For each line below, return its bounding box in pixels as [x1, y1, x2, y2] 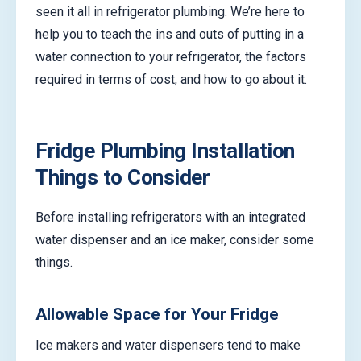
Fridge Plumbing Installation [35, 139, 295, 164]
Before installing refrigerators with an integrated [35, 209, 305, 225]
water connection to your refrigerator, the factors [35, 49, 306, 65]
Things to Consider [35, 165, 210, 190]
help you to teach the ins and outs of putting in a [35, 27, 304, 43]
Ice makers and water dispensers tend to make [35, 337, 301, 353]
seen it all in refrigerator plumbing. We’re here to [35, 4, 305, 20]
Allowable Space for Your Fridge [35, 305, 279, 325]
